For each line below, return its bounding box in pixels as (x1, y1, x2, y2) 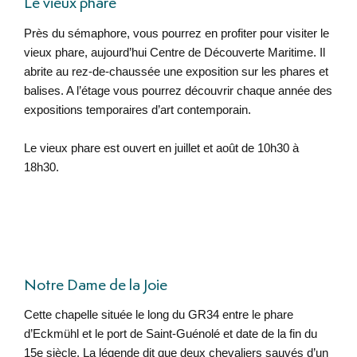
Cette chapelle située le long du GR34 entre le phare (23, 308, 293, 322)
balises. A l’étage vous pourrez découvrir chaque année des (23, 83, 332, 97)
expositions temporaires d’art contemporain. (23, 102, 251, 116)
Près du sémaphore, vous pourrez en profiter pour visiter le (23, 25, 329, 40)
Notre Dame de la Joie (23, 277, 167, 293)
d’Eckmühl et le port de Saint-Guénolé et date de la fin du (23, 327, 317, 341)
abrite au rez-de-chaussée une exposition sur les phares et (23, 64, 328, 78)
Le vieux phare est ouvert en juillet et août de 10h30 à (23, 140, 299, 155)
